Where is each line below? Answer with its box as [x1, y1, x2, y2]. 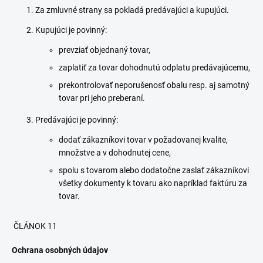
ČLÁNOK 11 [12, 221, 57, 231]
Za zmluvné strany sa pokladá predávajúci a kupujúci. [35, 5, 229, 15]
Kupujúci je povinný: [35, 25, 107, 35]
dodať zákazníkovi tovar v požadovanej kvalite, [59, 135, 228, 144]
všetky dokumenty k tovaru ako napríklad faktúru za [59, 178, 247, 188]
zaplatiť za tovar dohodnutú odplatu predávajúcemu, [59, 63, 250, 72]
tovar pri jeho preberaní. [59, 93, 145, 103]
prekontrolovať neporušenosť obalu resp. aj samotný [59, 80, 249, 90]
